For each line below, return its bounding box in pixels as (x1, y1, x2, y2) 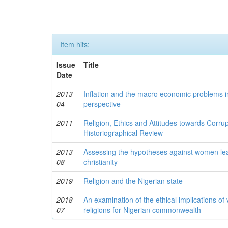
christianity (83, 157, 118, 167)
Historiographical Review (83, 128, 163, 138)
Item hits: (60, 39, 90, 49)
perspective (83, 99, 121, 109)
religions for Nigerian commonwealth (83, 205, 202, 215)
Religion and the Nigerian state (83, 176, 183, 186)
